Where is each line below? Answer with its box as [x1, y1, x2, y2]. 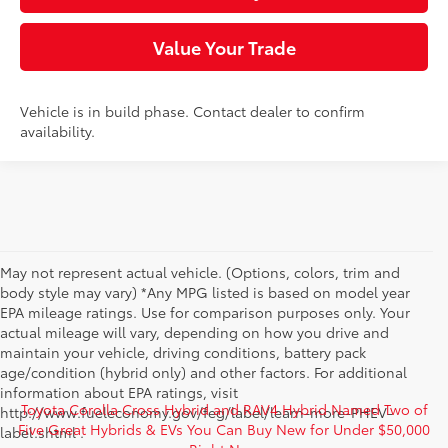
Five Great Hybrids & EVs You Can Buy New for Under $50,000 [18, 419, 430, 440]
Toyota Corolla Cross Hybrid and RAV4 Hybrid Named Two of [20, 399, 428, 420]
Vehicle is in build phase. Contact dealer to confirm [20, 101, 366, 122]
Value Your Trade [152, 34, 296, 61]
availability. [20, 121, 96, 142]
